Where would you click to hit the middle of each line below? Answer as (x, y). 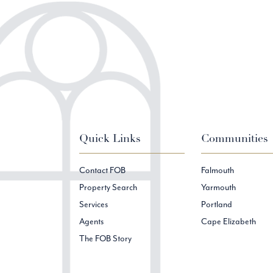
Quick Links (110, 139)
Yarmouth (219, 187)
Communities (235, 139)
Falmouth (218, 170)
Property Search (108, 187)
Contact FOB (102, 170)
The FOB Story (105, 239)
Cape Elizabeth (229, 222)
